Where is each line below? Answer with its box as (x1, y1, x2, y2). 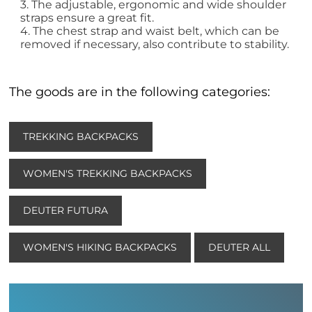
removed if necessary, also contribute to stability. (20, 38, 290, 52)
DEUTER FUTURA (23, 204, 109, 217)
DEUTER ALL (208, 241, 271, 254)
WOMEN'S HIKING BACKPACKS (23, 241, 178, 254)
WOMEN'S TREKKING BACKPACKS (23, 167, 193, 180)
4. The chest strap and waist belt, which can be (20, 24, 280, 38)
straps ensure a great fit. (20, 11, 155, 25)
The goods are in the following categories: (9, 84, 271, 100)
